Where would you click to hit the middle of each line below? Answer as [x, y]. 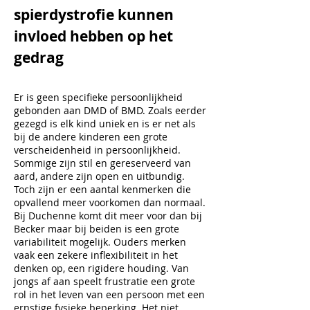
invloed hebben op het [93, 36]
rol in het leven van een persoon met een [109, 294]
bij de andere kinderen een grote [91, 137]
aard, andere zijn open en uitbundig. [99, 176]
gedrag [39, 58]
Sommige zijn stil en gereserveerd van [102, 163]
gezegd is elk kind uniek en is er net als [105, 124]
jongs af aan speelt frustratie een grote [104, 281]
